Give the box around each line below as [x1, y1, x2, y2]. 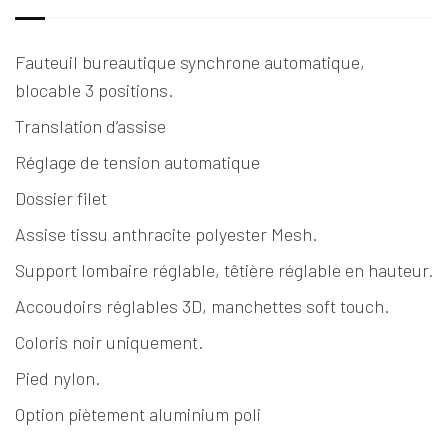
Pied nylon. [15, 366, 100, 389]
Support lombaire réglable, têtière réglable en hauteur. [15, 258, 433, 281]
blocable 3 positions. [15, 78, 173, 101]
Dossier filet [15, 186, 107, 209]
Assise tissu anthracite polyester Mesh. [15, 222, 317, 245]
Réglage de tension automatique [15, 150, 260, 173]
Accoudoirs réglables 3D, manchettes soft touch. [15, 294, 389, 317]
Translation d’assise [15, 114, 166, 137]
